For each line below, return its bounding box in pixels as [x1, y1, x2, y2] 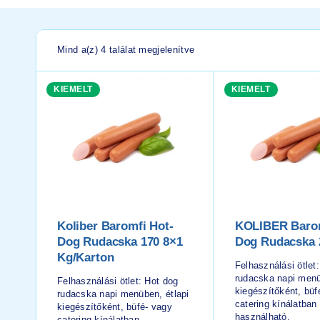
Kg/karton [57, 250, 114, 264]
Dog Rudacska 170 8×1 [57, 234, 183, 249]
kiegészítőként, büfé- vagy [57, 301, 172, 312]
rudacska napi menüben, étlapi [57, 288, 189, 299]
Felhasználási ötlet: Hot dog [57, 275, 179, 286]
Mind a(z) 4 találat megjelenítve [57, 44, 195, 55]
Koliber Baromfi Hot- [57, 219, 174, 233]
